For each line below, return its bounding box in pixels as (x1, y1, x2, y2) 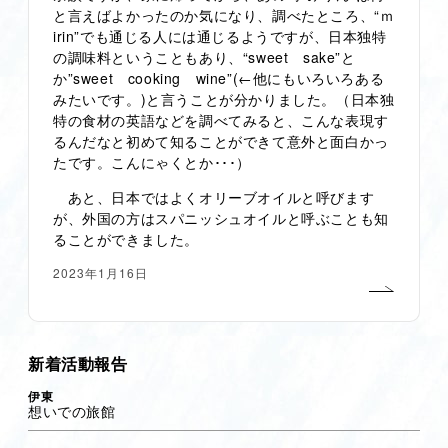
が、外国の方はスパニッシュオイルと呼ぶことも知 (53, 208, 389, 229)
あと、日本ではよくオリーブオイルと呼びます (53, 187, 375, 208)
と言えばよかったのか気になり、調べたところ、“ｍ (53, 5, 395, 26)
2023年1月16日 (53, 264, 148, 282)
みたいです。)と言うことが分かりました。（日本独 (53, 89, 395, 110)
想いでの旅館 (28, 401, 116, 422)
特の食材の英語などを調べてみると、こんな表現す (53, 110, 389, 131)
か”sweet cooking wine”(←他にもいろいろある (53, 68, 385, 89)
